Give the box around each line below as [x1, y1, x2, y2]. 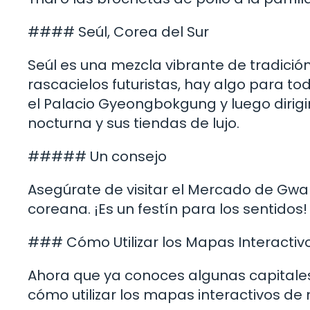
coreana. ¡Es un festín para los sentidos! [28, 199, 307, 219]
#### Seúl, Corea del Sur [28, 21, 209, 42]
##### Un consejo [28, 146, 167, 166]
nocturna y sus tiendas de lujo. [28, 113, 239, 133]
